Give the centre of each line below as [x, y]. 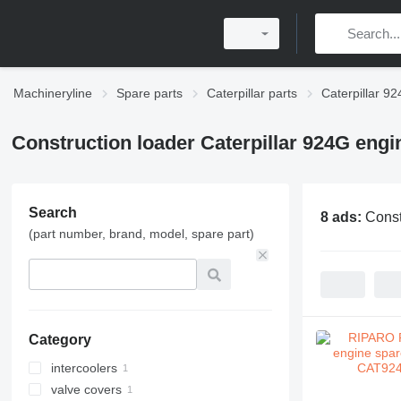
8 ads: [342, 217]
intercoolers [84, 368]
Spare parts [149, 93]
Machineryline [53, 93]
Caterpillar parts [252, 93]
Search [52, 213]
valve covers [86, 389]
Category [60, 340]
